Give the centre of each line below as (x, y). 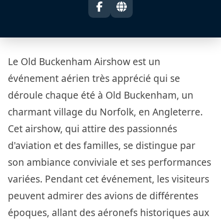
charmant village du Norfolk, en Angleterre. (105, 111)
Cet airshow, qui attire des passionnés (92, 128)
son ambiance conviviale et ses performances (110, 162)
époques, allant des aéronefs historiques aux (109, 212)
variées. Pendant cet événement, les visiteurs (109, 179)
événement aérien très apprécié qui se (94, 78)
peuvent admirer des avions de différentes (103, 195)
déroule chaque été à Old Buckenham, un (101, 95)
